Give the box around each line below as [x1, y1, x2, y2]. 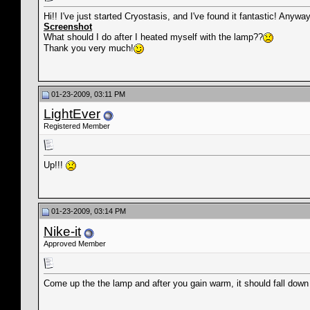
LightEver [44, 107, 100, 121]
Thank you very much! [44, 43, 134, 54]
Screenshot [44, 21, 92, 33]
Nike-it [44, 224, 81, 239]
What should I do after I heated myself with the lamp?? [44, 32, 263, 43]
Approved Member [44, 239, 106, 248]
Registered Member [44, 122, 110, 130]
